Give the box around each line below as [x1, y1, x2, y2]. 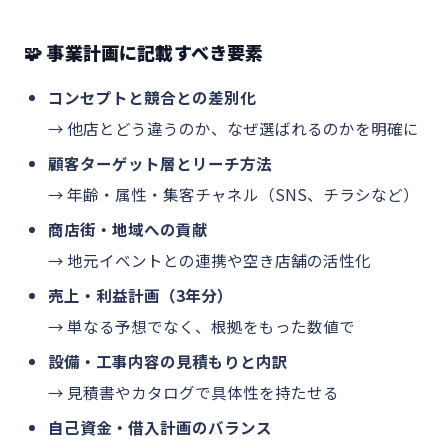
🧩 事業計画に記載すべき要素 [24, 39, 264, 65]
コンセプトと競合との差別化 [48, 86, 256, 108]
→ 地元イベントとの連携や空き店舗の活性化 [48, 249, 371, 271]
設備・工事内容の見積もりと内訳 [48, 350, 288, 372]
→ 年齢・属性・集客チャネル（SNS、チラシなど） [48, 183, 419, 205]
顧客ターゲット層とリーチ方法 [48, 152, 272, 174]
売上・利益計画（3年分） [48, 284, 233, 306]
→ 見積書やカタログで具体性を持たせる [48, 381, 339, 403]
